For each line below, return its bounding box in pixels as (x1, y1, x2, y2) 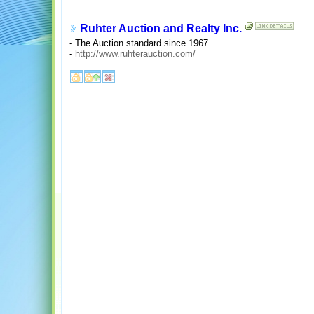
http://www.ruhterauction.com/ (75, 48, 196, 59)
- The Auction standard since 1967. (69, 37, 211, 48)
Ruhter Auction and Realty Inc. (80, 22, 242, 35)
